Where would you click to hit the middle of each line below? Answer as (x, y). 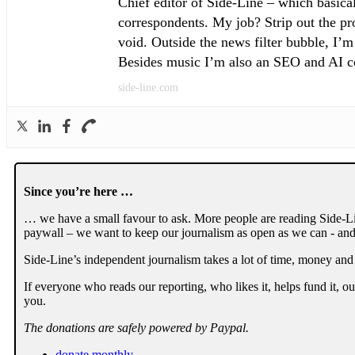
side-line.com (148, 88)
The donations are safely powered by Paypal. (136, 328)
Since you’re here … (78, 192)
